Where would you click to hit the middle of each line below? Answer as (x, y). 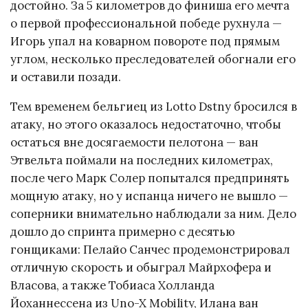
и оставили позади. (66, 77)
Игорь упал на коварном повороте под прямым (145, 41)
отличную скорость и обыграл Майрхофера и (141, 267)
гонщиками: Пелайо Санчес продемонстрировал (150, 249)
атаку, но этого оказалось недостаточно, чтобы (146, 124)
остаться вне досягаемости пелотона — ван (134, 142)
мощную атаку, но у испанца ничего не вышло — (149, 196)
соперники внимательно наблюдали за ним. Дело (153, 213)
